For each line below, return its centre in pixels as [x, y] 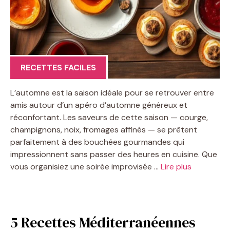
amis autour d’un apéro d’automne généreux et [99, 105]
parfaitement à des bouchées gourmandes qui [97, 142]
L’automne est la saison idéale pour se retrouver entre [112, 92]
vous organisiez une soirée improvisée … [85, 166]
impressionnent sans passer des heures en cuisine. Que [114, 154]
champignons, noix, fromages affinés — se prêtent [104, 129]
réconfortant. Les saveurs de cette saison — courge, [109, 117]
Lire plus [176, 166]
